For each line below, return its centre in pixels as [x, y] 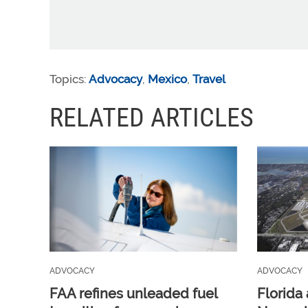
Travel [209, 79]
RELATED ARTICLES [152, 118]
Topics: [69, 79]
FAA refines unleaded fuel [133, 294]
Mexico [167, 79]
